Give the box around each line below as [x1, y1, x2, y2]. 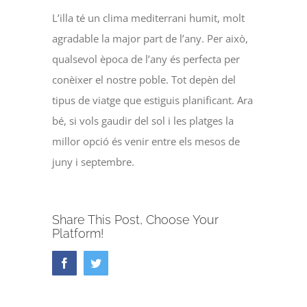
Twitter [101, 256, 132, 268]
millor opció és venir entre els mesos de [52, 134, 241, 148]
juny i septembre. [52, 154, 135, 169]
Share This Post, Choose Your [52, 212, 219, 227]
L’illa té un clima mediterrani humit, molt [52, 10, 245, 25]
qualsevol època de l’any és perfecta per [52, 51, 241, 66]
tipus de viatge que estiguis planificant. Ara [52, 93, 254, 107]
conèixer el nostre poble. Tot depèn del [52, 72, 236, 86]
